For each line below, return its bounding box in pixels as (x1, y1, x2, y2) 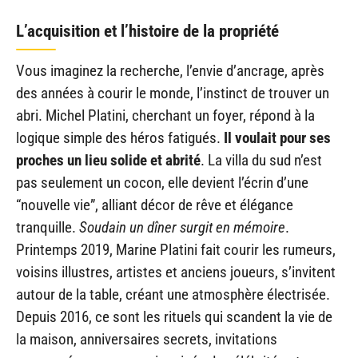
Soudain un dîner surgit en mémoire (79, 217, 285, 237)
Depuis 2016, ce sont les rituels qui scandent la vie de (16, 307, 332, 326)
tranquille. (16, 217, 79, 237)
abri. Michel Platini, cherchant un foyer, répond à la (16, 105, 315, 125)
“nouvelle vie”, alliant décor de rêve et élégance (16, 195, 293, 214)
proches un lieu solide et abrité (16, 150, 201, 169)
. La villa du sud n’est (201, 150, 322, 169)
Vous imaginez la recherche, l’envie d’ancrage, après (16, 61, 324, 80)
